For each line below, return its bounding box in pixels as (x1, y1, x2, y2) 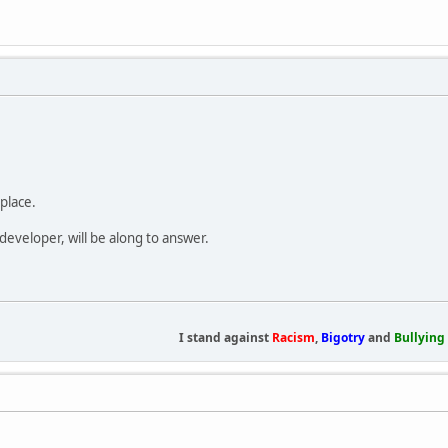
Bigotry (317, 328, 365, 346)
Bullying (393, 328, 445, 346)
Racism (271, 328, 315, 346)
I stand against (178, 328, 272, 346)
